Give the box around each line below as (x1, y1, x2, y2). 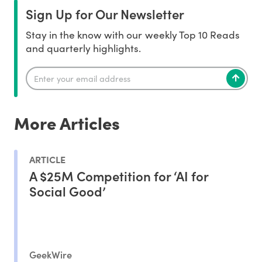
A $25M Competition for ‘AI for (29, 166, 209, 185)
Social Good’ (29, 181, 106, 200)
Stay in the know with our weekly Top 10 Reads (26, 27, 240, 42)
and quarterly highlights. (26, 41, 142, 56)
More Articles (14, 111, 120, 135)
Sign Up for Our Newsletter (26, 5, 184, 23)
